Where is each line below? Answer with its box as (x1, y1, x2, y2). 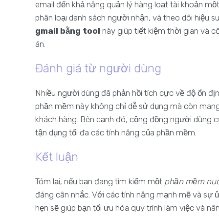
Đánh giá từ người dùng (35, 62, 161, 75)
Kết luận (35, 150, 78, 164)
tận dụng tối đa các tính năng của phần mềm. (35, 128, 197, 137)
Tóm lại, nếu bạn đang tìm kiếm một (35, 176, 164, 186)
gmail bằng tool (35, 26, 100, 36)
